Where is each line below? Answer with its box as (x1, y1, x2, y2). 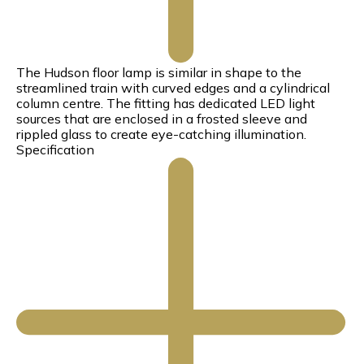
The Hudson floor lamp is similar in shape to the (16, 64, 301, 80)
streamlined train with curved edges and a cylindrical (16, 80, 330, 96)
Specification (16, 141, 94, 158)
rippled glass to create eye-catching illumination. (16, 126, 306, 142)
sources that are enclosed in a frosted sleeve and (16, 110, 307, 127)
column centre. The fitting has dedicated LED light (16, 95, 315, 111)
